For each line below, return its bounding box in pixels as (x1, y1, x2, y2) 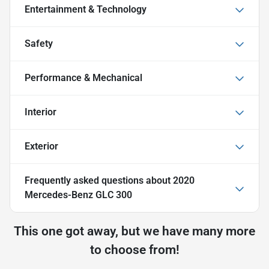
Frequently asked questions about (25, 175, 173, 187)
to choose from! (89, 243, 180, 258)
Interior (25, 106, 56, 118)
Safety (25, 38, 53, 50)
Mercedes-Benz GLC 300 (25, 189, 132, 201)
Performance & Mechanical (25, 72, 142, 84)
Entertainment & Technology (25, 4, 147, 16)
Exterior (25, 141, 58, 153)
